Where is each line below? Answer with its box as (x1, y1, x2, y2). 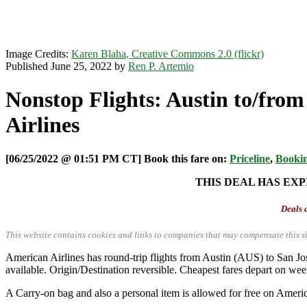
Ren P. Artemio (128, 60, 194, 72)
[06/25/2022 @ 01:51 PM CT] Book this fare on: (5, 152, 230, 164)
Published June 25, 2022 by (5, 60, 128, 72)
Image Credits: (5, 48, 71, 60)
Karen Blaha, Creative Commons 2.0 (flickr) (71, 48, 264, 60)
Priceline (230, 152, 270, 164)
